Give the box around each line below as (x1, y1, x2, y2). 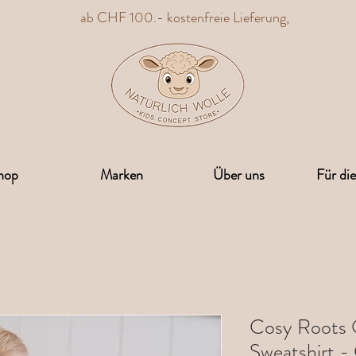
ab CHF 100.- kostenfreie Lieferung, (80, 7, 292, 28)
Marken (99, 164, 143, 186)
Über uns (213, 164, 265, 186)
